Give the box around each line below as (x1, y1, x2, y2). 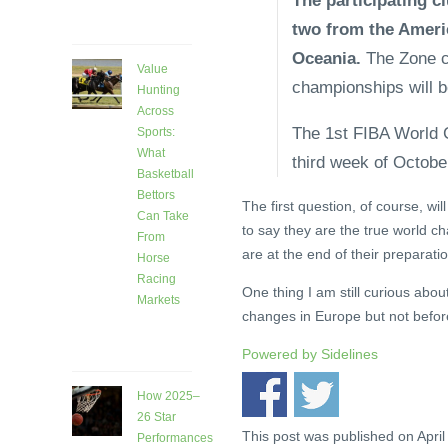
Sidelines (321, 345, 378, 362)
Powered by (242, 345, 321, 362)
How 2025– (137, 389, 200, 404)
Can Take (137, 209, 189, 224)
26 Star (137, 410, 176, 425)
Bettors (137, 188, 175, 203)
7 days (137, 316, 173, 331)
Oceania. (292, 48, 361, 68)
